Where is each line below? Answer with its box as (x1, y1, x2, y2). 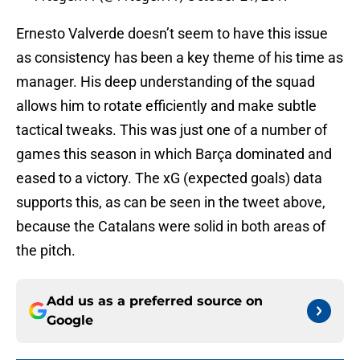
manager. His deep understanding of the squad (16, 73, 315, 91)
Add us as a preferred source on (47, 293, 263, 309)
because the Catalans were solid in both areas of (16, 218, 325, 235)
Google (47, 313, 93, 329)
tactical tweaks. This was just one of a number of (16, 121, 327, 139)
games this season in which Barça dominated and (16, 145, 332, 163)
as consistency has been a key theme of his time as (16, 49, 343, 67)
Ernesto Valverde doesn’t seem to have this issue (16, 25, 328, 43)
